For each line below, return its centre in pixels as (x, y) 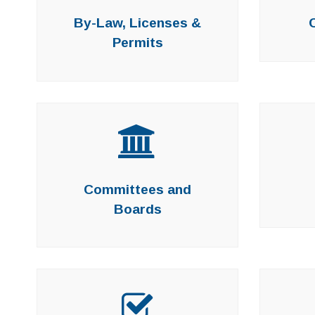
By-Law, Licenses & (138, 23)
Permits (137, 43)
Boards (137, 209)
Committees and (138, 189)
